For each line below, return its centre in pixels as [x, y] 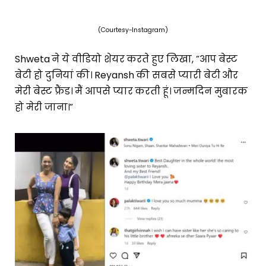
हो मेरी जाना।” [44, 107]
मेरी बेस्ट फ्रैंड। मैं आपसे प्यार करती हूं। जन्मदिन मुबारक [132, 91]
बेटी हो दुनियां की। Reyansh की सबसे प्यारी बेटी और [127, 75]
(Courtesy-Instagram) [133, 30]
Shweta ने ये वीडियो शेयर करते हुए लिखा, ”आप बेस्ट [126, 59]
